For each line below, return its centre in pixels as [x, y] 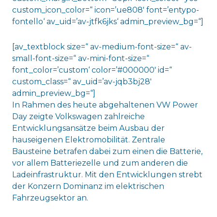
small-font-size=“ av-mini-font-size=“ [80, 59]
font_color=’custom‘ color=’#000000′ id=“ [92, 70]
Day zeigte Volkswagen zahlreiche [78, 117]
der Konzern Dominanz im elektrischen [88, 186]
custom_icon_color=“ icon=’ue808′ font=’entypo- [105, 10]
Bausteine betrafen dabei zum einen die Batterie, [107, 152]
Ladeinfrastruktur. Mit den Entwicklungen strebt [107, 175]
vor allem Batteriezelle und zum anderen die [100, 163]
